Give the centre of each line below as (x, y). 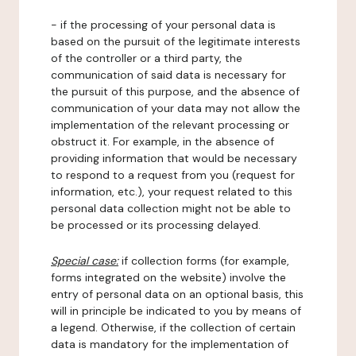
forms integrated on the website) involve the (168, 277)
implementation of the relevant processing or (170, 125)
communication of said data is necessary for (168, 75)
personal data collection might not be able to (171, 208)
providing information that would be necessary (174, 158)
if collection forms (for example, (204, 261)
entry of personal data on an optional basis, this (177, 294)
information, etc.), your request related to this (172, 192)
